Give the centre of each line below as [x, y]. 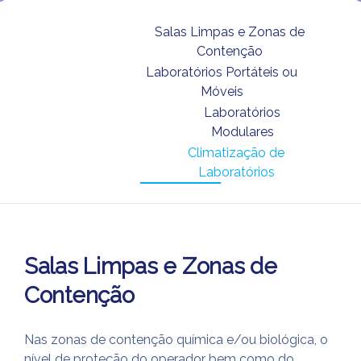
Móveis [222, 91]
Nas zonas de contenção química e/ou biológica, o [176, 340]
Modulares [242, 132]
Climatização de [237, 153]
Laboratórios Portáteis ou [222, 72]
